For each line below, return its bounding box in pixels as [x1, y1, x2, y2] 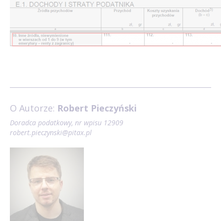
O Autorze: [10, 102, 57, 114]
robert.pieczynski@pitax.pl [10, 127, 92, 137]
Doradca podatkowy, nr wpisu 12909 [10, 117, 123, 127]
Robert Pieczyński [57, 102, 137, 114]
